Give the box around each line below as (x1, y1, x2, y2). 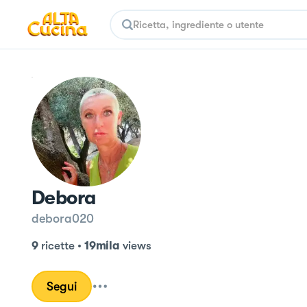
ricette (40, 239, 75, 252)
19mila (84, 239, 120, 252)
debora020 (32, 212, 94, 225)
